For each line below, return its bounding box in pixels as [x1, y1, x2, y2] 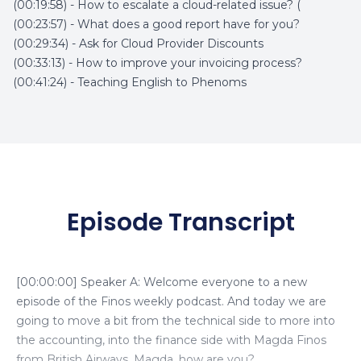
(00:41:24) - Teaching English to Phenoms [13, 75, 247, 89]
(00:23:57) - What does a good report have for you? [13, 17, 300, 31]
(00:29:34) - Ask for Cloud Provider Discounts [13, 36, 263, 51]
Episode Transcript [66, 205, 295, 239]
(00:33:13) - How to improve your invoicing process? [13, 56, 302, 70]
